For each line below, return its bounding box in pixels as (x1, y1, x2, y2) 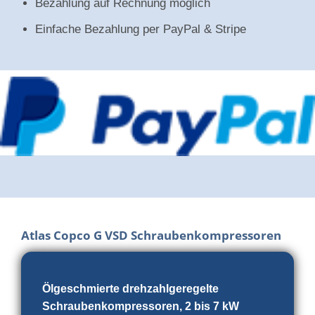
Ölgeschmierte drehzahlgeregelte (42, 283, 219, 295)
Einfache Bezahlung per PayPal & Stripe (35, 22, 246, 36)
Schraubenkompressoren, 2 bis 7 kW (42, 300, 239, 313)
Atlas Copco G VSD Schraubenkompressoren (21, 227, 281, 244)
